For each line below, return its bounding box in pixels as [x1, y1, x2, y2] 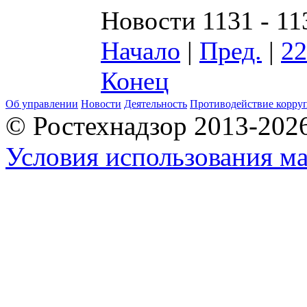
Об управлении [5, 98, 78, 110]
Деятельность [124, 98, 187, 110]
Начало [101, 36, 180, 65]
